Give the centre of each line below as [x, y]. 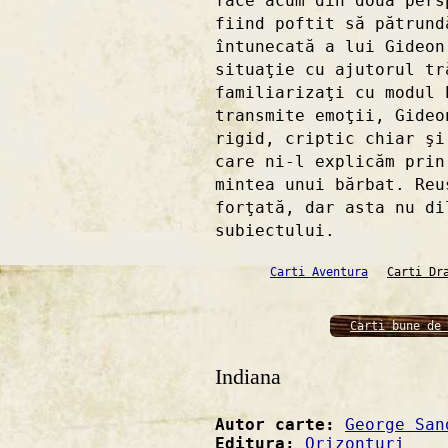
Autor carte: [280, 425]
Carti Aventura [319, 272]
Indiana [248, 377]
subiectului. [275, 231]
